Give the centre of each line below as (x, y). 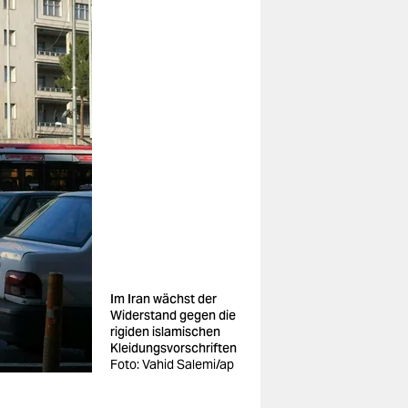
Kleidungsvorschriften (173, 348)
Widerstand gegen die (173, 315)
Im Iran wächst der (163, 299)
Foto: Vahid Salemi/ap (172, 364)
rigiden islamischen (165, 331)
